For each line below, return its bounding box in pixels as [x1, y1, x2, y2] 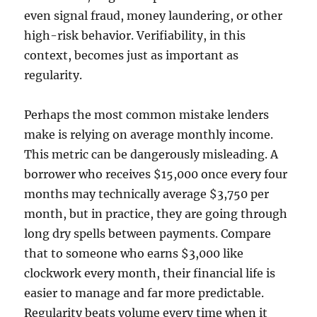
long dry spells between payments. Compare [24, 226, 272, 241]
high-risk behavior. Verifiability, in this [24, 28, 246, 43]
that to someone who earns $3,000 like [24, 246, 244, 261]
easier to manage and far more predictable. [24, 286, 265, 301]
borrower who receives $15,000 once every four [24, 167, 288, 182]
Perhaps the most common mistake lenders [24, 108, 270, 122]
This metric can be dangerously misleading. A [24, 147, 279, 162]
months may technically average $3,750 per [24, 187, 270, 202]
